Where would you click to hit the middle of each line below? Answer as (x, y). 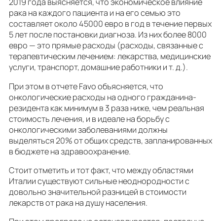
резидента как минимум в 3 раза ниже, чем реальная (107, 108)
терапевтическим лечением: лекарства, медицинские (110, 56)
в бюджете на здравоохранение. (70, 151)
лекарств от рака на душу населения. (78, 203)
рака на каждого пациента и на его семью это (95, 13)
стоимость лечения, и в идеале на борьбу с (89, 119)
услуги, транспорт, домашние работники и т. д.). (98, 67)
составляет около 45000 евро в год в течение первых (110, 24)
